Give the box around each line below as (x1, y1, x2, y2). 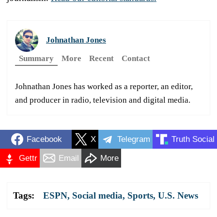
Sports (127, 190, 153, 201)
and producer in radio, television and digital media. (15, 95, 190, 105)
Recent (89, 54, 114, 63)
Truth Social (171, 134, 215, 144)
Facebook (26, 134, 62, 144)
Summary (19, 54, 54, 63)
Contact (122, 54, 150, 63)
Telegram (117, 134, 150, 144)
